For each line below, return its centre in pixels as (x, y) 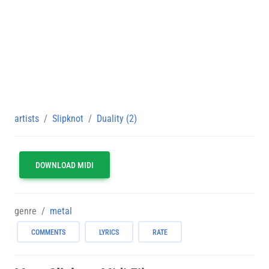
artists (27, 118)
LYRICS (109, 232)
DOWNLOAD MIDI (65, 165)
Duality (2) (117, 118)
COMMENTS (48, 232)
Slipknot (68, 118)
